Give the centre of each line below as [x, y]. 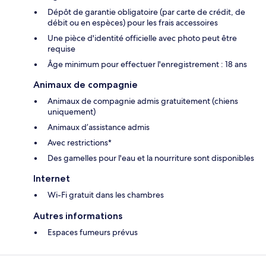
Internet [52, 179]
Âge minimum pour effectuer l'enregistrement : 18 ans [147, 64]
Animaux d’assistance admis [99, 127]
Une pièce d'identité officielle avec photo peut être [142, 38]
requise [61, 49]
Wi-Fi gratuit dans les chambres [106, 195]
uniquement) [72, 112]
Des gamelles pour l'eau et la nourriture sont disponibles [151, 158]
